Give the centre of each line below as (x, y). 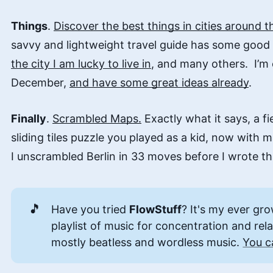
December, (40, 83)
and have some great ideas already (159, 83)
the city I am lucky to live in (81, 64)
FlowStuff (156, 209)
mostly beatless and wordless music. (147, 242)
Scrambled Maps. (97, 119)
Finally (29, 119)
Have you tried (90, 209)
